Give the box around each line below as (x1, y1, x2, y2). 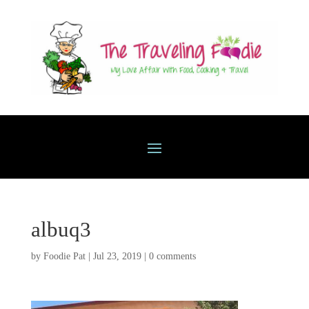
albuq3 (30, 217, 91, 242)
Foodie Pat (43, 251, 86, 262)
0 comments (148, 251, 196, 262)
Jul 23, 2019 (92, 251, 141, 262)
